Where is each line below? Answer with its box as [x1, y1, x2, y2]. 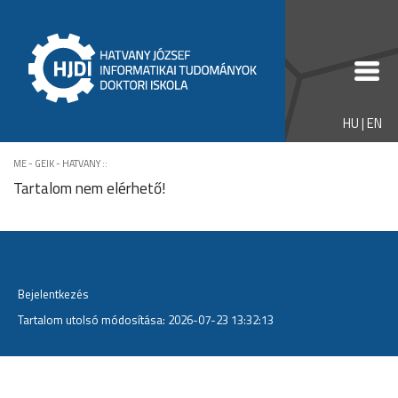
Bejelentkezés [18, 284, 89, 303]
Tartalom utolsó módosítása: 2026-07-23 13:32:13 [18, 310, 274, 329]
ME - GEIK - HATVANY [13, 156, 100, 171]
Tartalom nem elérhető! [13, 176, 166, 200]
